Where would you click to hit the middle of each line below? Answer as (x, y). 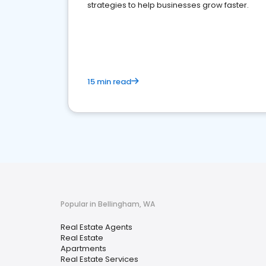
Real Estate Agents (96, 227)
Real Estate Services (99, 259)
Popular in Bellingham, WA (108, 204)
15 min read (109, 82)
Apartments (83, 248)
